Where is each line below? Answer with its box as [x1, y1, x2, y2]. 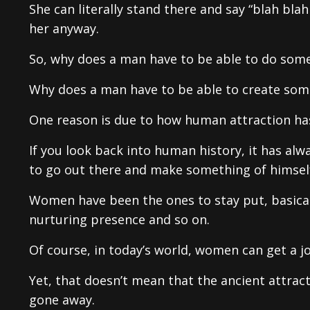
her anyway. [29, 19, 99, 37]
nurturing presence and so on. [29, 210, 210, 228]
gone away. [29, 291, 95, 308]
